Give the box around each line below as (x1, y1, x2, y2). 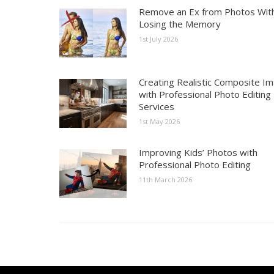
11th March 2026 (139, 174, 192, 184)
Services (139, 100, 174, 113)
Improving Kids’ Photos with (139, 146, 257, 158)
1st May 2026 (139, 116, 180, 126)
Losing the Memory (139, 17, 221, 30)
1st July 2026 (139, 34, 178, 43)
